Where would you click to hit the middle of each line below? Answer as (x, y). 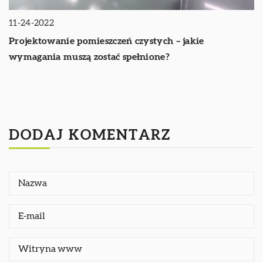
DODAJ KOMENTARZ (90, 135)
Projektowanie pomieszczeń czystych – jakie (107, 41)
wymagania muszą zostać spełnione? (89, 57)
